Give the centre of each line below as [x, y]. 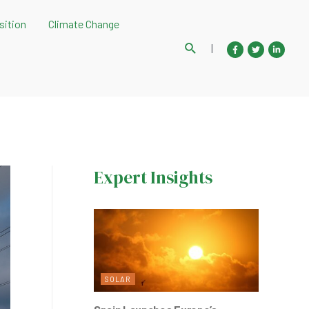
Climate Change [83, 24]
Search [202, 47]
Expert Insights [153, 177]
